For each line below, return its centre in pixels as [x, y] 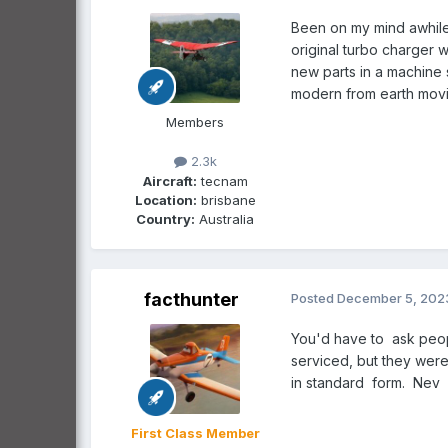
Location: [165, 199]
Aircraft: [169, 180]
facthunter [191, 299]
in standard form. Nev [365, 382]
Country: [165, 218]
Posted [314, 297]
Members [195, 122]
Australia [224, 218]
